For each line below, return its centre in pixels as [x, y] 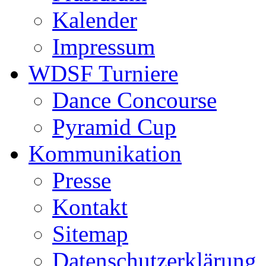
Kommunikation [105, 153]
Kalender [95, 20]
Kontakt [90, 207]
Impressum [104, 46]
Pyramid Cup [114, 126]
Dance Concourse [134, 100]
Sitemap [90, 233]
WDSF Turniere [103, 73]
